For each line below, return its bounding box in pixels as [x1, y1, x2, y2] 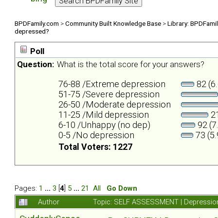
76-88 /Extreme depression [58, 79, 165, 90]
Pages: [15, 183, 39, 193]
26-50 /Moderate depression [58, 99, 171, 110]
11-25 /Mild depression [58, 109, 149, 120]
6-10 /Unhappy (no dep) [58, 120, 150, 130]
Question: [17, 59, 54, 70]
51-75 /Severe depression [58, 89, 160, 100]
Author [38, 197, 59, 206]
